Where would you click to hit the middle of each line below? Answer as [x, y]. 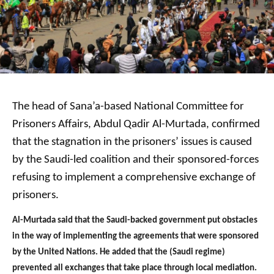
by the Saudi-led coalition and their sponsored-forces [135, 160]
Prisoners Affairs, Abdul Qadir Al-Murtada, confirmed [136, 124]
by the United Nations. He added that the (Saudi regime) [119, 252]
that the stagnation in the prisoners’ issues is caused [132, 142]
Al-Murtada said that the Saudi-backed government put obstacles [135, 220]
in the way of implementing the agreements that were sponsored [135, 236]
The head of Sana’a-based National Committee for [128, 106]
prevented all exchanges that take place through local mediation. [135, 268]
